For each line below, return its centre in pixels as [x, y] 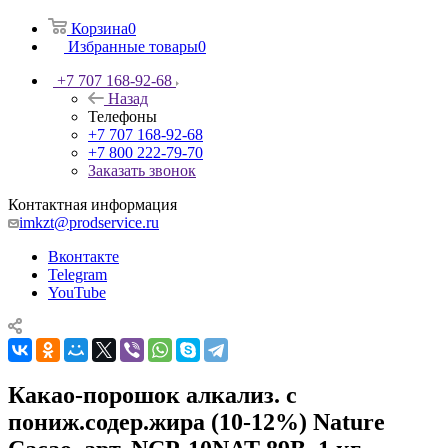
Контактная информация [92, 204]
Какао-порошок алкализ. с [152, 394]
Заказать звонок [142, 170]
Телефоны [122, 116]
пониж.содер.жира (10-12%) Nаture [196, 421]
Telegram [77, 274]
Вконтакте [83, 256]
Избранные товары [133, 46]
